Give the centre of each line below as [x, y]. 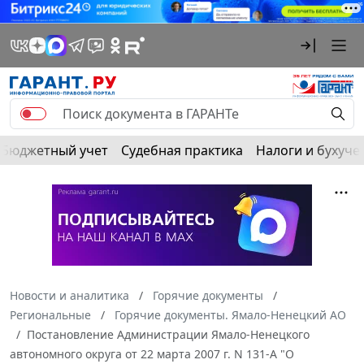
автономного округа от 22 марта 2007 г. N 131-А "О [152, 353]
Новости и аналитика [69, 295]
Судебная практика [182, 150]
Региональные [50, 314]
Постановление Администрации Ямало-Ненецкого [168, 334]
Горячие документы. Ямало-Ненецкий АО [230, 314]
